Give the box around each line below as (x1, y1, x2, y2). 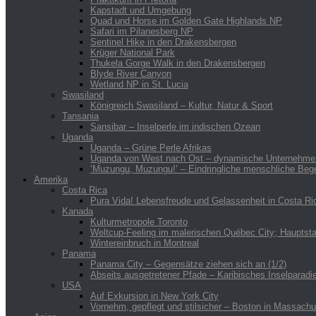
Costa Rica (62, 184, 107, 195)
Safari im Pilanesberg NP (90, 25, 193, 37)
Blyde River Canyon (90, 68, 171, 79)
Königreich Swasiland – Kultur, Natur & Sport (90, 99, 273, 111)
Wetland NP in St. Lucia (90, 78, 188, 90)
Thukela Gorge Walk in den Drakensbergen (90, 57, 265, 68)
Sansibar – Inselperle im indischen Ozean (90, 121, 260, 132)
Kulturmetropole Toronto (90, 216, 188, 227)
